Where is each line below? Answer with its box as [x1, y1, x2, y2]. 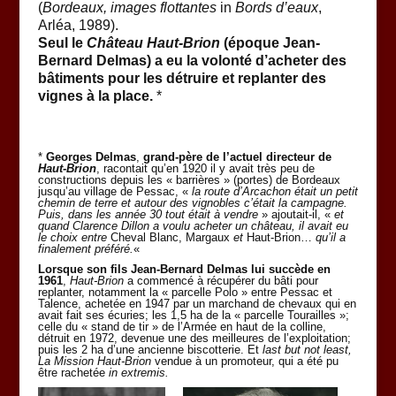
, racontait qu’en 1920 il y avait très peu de [95, 161, 315, 175]
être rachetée [37, 365, 105, 379]
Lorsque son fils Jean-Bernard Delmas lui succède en [37, 262, 331, 276]
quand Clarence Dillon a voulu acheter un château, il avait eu [37, 218, 348, 232]
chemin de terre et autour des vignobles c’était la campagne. [37, 195, 347, 209]
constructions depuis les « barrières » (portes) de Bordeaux [37, 172, 340, 187]
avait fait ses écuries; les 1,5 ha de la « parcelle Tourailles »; [37, 308, 349, 322]
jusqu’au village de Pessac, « [37, 184, 192, 198]
